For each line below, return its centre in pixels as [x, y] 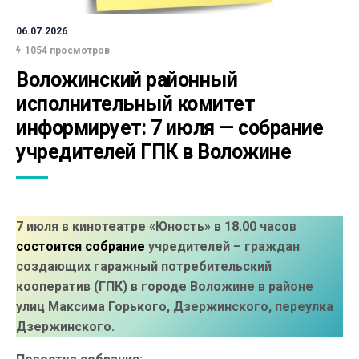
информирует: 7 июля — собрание [169, 128]
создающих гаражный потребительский [144, 266]
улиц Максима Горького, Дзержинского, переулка [175, 307]
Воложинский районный [127, 80]
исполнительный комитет [135, 104]
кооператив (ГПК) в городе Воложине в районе [165, 286]
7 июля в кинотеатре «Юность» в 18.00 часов [156, 226]
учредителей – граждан [222, 246]
